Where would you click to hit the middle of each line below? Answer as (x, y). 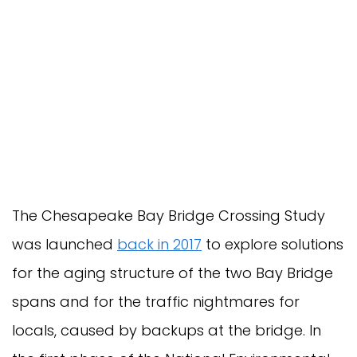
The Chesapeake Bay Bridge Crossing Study (169, 215)
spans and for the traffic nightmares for (156, 301)
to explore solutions (273, 244)
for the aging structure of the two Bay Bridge (173, 273)
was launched (65, 244)
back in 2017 (159, 244)
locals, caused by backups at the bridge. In (167, 330)
